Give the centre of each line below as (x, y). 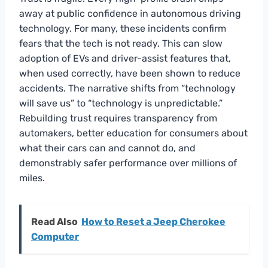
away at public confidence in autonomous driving (130, 13)
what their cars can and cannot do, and (107, 148)
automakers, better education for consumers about (133, 133)
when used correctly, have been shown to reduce (130, 73)
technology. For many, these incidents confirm (123, 28)
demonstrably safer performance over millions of (128, 163)
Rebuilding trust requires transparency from (118, 118)
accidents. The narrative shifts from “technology (127, 88)
